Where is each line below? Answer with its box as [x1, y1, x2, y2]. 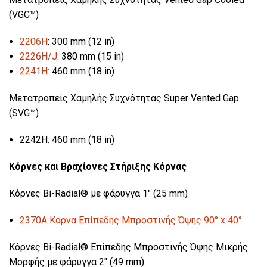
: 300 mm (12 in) [47, 35, 114, 47]
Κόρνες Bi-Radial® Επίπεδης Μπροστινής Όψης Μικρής [9, 241, 248, 253]
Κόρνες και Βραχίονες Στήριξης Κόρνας [9, 160, 187, 172]
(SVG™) [9, 107, 39, 119]
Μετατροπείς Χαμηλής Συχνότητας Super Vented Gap [9, 92, 239, 104]
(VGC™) [9, 8, 39, 20]
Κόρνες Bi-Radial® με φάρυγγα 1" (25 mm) [9, 187, 188, 199]
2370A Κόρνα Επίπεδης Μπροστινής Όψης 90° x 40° [19, 214, 242, 226]
